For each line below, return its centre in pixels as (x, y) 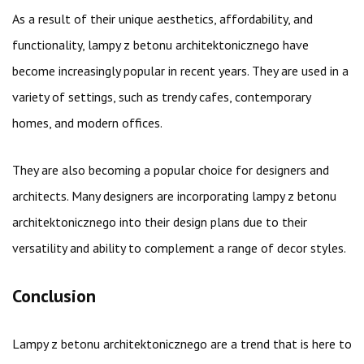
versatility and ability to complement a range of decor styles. (179, 248)
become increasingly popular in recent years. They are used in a (180, 71)
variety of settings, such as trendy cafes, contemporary (161, 97)
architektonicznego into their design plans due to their (160, 222)
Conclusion (54, 296)
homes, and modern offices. (87, 123)
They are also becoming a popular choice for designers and (171, 170)
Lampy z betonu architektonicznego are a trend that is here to (182, 344)
